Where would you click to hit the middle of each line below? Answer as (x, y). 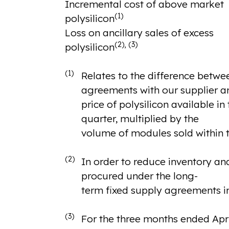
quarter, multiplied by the (140, 119)
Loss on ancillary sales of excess (139, 33)
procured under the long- (139, 176)
